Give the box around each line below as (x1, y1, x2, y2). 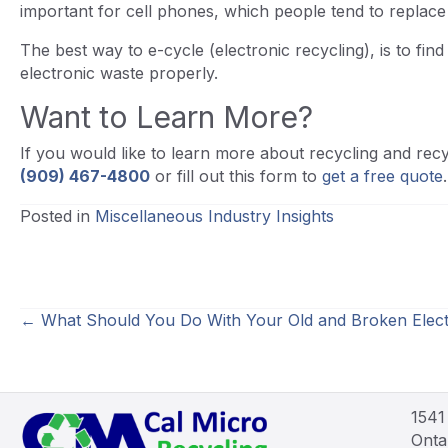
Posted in (20, 205, 95, 226)
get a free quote (322, 165, 443, 186)
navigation (19, 338, 171, 375)
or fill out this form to (150, 165, 322, 186)
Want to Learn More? (20, 98, 313, 135)
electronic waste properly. (20, 62, 223, 83)
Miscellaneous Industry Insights (95, 205, 334, 226)
